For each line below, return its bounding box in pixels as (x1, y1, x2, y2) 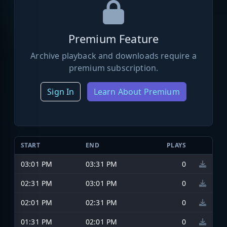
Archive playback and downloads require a (30, 50, 197, 61)
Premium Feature (68, 31, 159, 46)
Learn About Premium (93, 86, 180, 97)
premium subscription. (68, 62, 159, 73)
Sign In (47, 86, 74, 97)
